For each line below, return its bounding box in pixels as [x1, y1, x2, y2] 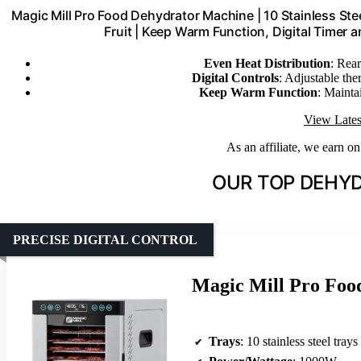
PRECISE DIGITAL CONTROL [13, 233, 197, 247]
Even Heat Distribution [204, 56, 330, 71]
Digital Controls [191, 71, 279, 85]
